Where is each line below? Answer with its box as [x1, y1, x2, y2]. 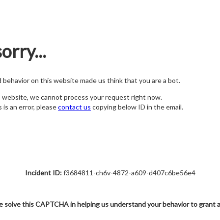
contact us [58, 103, 91, 111]
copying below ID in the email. [91, 103, 183, 111]
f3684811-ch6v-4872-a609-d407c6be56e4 [61, 168, 195, 177]
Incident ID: [25, 168, 62, 177]
